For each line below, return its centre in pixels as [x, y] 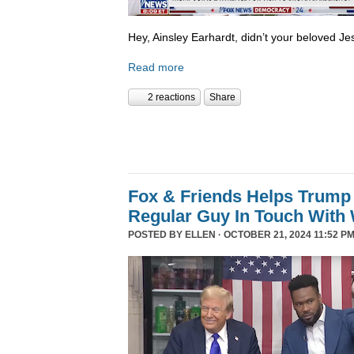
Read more [156, 67]
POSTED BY [156, 235]
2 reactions [171, 98]
